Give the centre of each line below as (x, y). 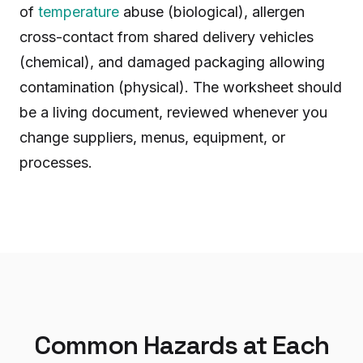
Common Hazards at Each (181, 345)
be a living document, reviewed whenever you (173, 112)
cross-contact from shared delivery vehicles (167, 37)
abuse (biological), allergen (212, 12)
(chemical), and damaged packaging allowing (172, 62)
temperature (79, 12)
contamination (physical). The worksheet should (181, 87)
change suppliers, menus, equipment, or (152, 137)
